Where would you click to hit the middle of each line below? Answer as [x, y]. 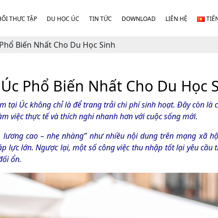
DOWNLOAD [138, 18]
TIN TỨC [100, 18]
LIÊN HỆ [176, 18]
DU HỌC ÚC [63, 18]
